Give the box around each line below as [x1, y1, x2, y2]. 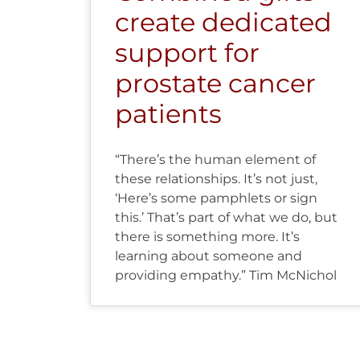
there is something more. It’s [115, 228, 300, 244]
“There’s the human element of [115, 151, 316, 167]
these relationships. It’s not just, [115, 170, 317, 186]
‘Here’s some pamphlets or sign [115, 190, 317, 206]
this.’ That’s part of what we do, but [115, 209, 337, 225]
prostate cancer [115, 67, 316, 99]
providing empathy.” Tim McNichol [115, 267, 337, 283]
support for [115, 36, 260, 68]
